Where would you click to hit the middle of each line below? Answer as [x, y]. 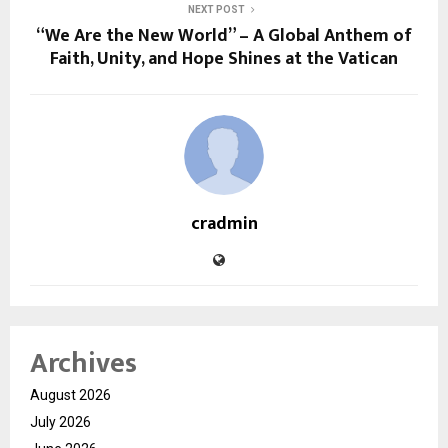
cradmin [224, 224]
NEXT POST [216, 10]
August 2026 [70, 395]
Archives [83, 364]
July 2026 [60, 422]
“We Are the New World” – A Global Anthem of [224, 36]
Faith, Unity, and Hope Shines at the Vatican [224, 59]
